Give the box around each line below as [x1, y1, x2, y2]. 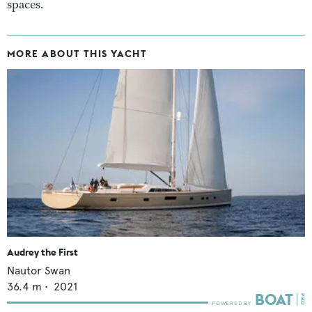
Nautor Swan [7, 263, 70, 277]
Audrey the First [7, 245, 78, 258]
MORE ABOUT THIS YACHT [7, 47, 148, 61]
